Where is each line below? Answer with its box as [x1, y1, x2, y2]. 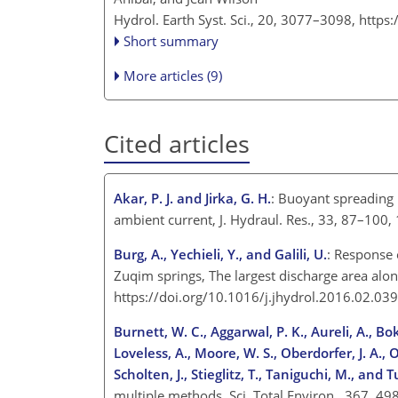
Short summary [123, 31, 219, 50]
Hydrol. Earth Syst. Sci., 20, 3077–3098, [114, 10, 359, 28]
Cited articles [104, 126, 250, 160]
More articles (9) [123, 66, 223, 84]
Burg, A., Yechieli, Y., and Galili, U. [114, 244, 327, 263]
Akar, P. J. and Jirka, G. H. [114, 188, 271, 207]
